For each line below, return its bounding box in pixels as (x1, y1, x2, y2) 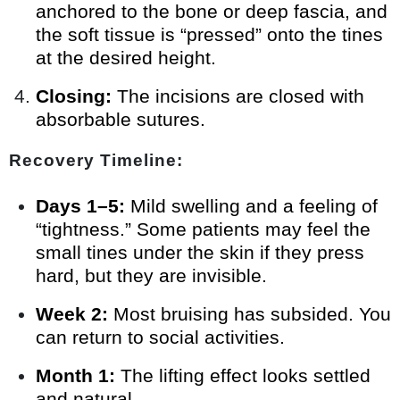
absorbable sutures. (36, 109, 205, 130)
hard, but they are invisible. (36, 265, 267, 287)
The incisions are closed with (112, 86, 364, 107)
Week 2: (36, 304, 108, 325)
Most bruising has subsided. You (108, 304, 391, 325)
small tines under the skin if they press (36, 242, 364, 263)
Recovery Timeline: (9, 151, 183, 171)
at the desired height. (36, 47, 216, 69)
